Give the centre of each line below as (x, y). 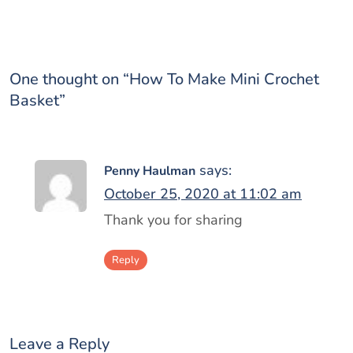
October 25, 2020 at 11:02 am (203, 194)
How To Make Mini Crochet (224, 80)
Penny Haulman (150, 171)
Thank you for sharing (173, 220)
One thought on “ (69, 80)
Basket (34, 101)
